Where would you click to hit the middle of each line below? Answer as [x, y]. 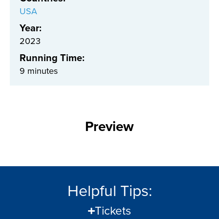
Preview [109, 127]
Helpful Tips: [109, 191]
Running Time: [52, 58]
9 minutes [39, 71]
